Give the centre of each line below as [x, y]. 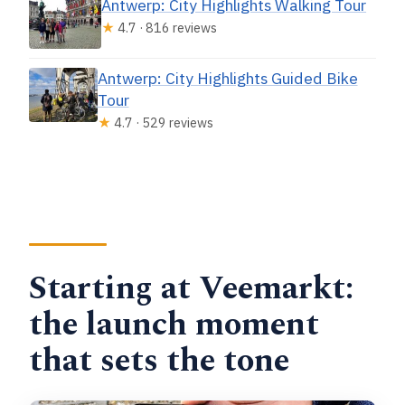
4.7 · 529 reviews [162, 123]
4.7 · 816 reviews [166, 28]
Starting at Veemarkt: [192, 288]
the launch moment [174, 325]
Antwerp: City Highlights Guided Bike [227, 79]
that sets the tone [160, 361]
